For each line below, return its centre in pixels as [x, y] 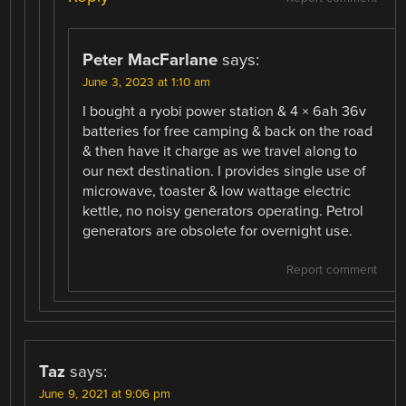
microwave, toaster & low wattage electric [217, 192]
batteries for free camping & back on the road [228, 132]
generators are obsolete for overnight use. [218, 232]
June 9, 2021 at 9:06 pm [105, 395]
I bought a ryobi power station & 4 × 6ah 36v [225, 112]
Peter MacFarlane [150, 60]
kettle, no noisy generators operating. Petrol [223, 212]
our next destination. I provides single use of [225, 172]
